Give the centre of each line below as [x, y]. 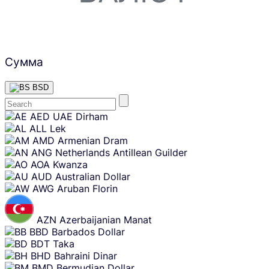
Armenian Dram [93, 140]
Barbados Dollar [88, 231]
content [17, 123]
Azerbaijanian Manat [106, 219]
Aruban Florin [87, 188]
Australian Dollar [93, 176]
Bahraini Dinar [86, 255]
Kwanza [70, 164]
